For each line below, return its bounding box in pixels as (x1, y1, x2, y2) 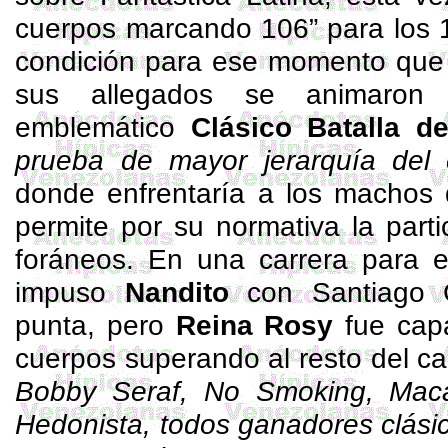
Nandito (124, 276, 229, 308)
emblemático (15, 111, 191, 143)
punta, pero (15, 309, 176, 341)
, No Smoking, (179, 375, 390, 407)
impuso (15, 276, 125, 308)
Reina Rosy (175, 309, 334, 341)
